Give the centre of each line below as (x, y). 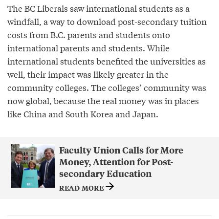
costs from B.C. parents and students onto (89, 34)
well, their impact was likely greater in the (88, 74)
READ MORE (82, 187)
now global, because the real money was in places (103, 100)
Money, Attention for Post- (116, 161)
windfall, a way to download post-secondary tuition (107, 21)
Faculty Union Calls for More (121, 150)
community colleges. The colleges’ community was (107, 87)
